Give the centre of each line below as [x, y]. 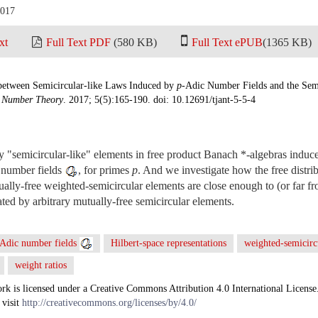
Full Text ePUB [227, 42]
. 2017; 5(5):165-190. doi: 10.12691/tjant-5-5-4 [159, 100]
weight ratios [41, 265]
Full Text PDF [78, 42]
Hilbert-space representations [169, 243]
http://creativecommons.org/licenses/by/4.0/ [109, 303]
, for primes [105, 170]
